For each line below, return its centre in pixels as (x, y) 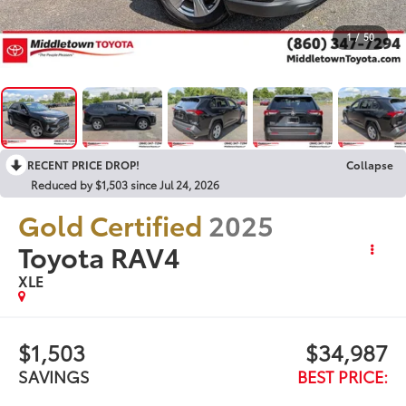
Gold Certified (111, 224)
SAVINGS (54, 376)
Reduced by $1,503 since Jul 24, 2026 (125, 184)
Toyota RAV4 (100, 256)
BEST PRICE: (342, 376)
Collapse (370, 164)
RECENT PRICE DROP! (83, 164)
